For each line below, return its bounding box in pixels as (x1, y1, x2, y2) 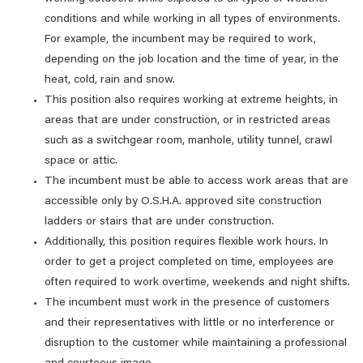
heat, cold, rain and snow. (45, 75, 175, 86)
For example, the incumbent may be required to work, (45, 34, 316, 45)
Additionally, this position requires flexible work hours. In (45, 237, 328, 248)
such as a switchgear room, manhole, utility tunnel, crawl (45, 135, 332, 147)
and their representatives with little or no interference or (45, 318, 335, 329)
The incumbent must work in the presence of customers (45, 297, 330, 309)
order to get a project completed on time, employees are (45, 257, 334, 268)
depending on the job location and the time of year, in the (45, 54, 339, 66)
